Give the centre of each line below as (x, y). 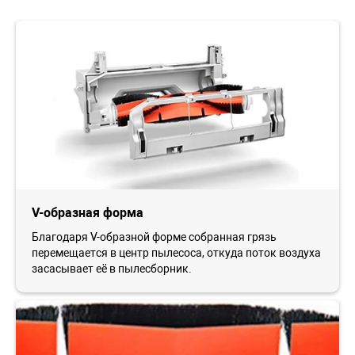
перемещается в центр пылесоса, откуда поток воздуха (176, 252)
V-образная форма (88, 212)
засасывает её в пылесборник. (112, 268)
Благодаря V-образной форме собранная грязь (154, 237)
